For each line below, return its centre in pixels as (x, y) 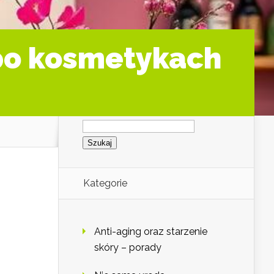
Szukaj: (98, 120)
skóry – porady (128, 248)
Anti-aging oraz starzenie (151, 232)
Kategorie (105, 183)
